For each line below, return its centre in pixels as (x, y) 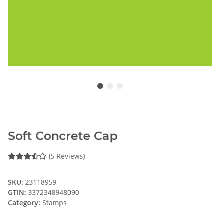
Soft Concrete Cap (63, 136)
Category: (25, 203)
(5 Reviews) (67, 156)
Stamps (55, 203)
